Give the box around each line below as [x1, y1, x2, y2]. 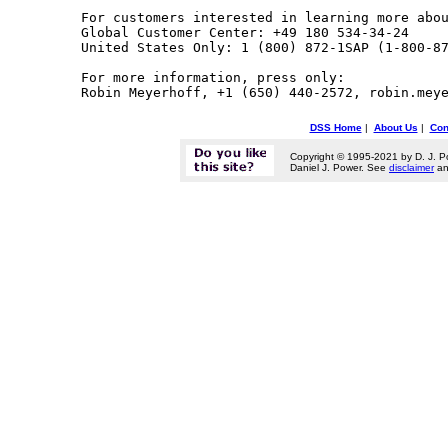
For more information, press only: [80, 69, 345, 85]
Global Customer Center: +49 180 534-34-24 [80, 24, 409, 40]
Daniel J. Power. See [290, 162, 389, 174]
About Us [373, 122, 418, 133]
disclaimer [389, 162, 434, 174]
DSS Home [309, 122, 362, 133]
